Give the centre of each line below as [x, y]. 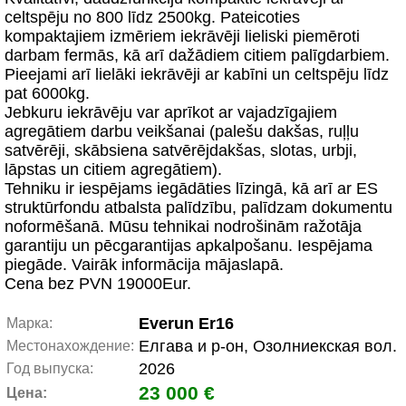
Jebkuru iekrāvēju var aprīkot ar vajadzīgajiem [171, 112]
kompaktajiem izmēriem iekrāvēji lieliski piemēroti [182, 36]
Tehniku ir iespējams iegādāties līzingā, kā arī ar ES [191, 188]
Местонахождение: [70, 346]
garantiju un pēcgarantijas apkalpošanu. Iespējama [188, 246]
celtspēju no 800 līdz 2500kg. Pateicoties [152, 17]
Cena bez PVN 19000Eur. [98, 284]
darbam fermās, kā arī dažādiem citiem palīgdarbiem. [197, 55]
